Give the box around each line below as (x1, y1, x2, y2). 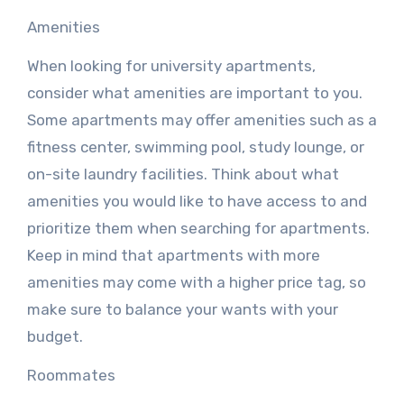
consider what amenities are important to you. (26, 84, 363, 102)
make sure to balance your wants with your (26, 300, 338, 318)
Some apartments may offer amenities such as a (26, 111, 377, 129)
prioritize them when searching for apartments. (26, 219, 370, 237)
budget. (26, 327, 83, 345)
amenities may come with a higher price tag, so (26, 273, 366, 291)
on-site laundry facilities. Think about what (26, 165, 339, 183)
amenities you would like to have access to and (26, 192, 367, 210)
